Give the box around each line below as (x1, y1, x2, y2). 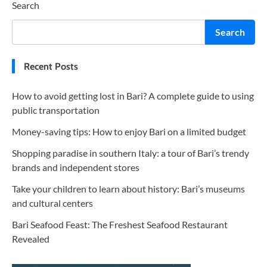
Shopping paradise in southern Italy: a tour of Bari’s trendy (12, 147, 249, 159)
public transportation (12, 104, 100, 116)
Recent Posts (24, 60, 78, 73)
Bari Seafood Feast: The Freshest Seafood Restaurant (12, 219, 228, 231)
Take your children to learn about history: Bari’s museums (12, 183, 245, 195)
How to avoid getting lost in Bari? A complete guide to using (12, 90, 254, 102)
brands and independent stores (12, 162, 139, 173)
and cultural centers (12, 197, 93, 209)
